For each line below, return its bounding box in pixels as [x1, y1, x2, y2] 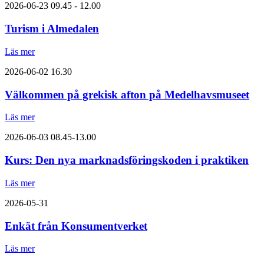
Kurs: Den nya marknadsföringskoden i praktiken [5, 154, 249, 167]
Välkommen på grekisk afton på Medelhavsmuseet [5, 88, 249, 101]
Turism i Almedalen [5, 22, 99, 35]
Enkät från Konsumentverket [5, 219, 147, 232]
